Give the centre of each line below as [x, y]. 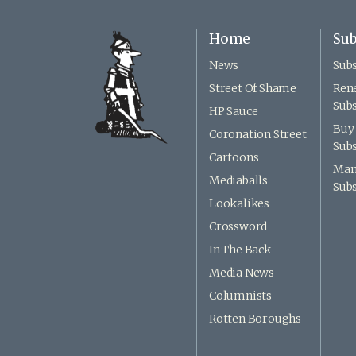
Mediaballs [238, 181]
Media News [242, 273]
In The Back [240, 250]
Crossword [238, 227]
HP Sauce [234, 112]
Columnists [240, 296]
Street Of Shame [253, 89]
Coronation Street [258, 135]
